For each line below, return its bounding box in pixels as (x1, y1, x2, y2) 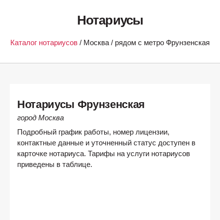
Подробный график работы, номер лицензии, (17, 128, 169, 136)
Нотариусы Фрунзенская (17, 98, 145, 110)
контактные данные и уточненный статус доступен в (17, 138, 195, 147)
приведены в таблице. (17, 160, 92, 168)
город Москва (17, 113, 64, 122)
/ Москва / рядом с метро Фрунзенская (78, 39, 210, 47)
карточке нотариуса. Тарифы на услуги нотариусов (17, 149, 190, 158)
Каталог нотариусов (10, 39, 78, 47)
